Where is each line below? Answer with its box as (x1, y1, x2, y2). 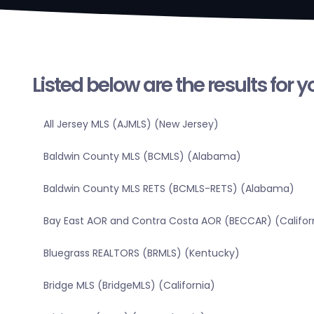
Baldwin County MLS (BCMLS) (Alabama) (43, 149, 241, 164)
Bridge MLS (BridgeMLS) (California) (43, 278, 215, 293)
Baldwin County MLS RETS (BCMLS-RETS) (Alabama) (43, 182, 294, 196)
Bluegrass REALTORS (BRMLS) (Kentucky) (43, 246, 240, 261)
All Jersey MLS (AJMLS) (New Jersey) (43, 117, 219, 132)
